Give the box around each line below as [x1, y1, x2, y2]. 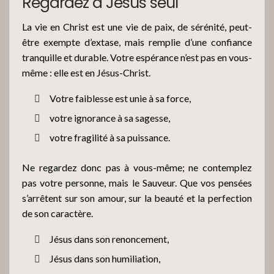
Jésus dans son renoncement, [50, 232, 169, 245]
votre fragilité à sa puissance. [50, 131, 170, 143]
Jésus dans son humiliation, [50, 252, 160, 264]
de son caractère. [22, 207, 93, 219]
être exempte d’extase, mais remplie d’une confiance [22, 35, 252, 48]
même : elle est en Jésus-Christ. [22, 66, 150, 78]
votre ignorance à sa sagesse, [50, 111, 170, 124]
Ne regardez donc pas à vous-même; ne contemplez [22, 161, 252, 173]
